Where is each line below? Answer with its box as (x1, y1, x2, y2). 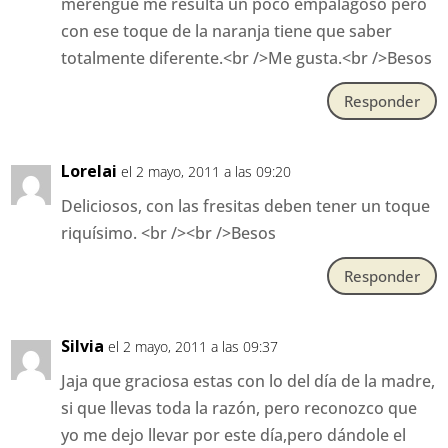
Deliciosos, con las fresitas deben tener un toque (61, 195, 431, 218)
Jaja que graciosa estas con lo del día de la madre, (61, 370, 436, 393)
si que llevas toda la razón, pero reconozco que (61, 397, 418, 420)
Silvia (61, 335, 105, 358)
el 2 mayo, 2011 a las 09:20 (121, 162, 292, 182)
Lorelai (61, 160, 118, 183)
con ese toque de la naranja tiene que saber (61, 20, 393, 43)
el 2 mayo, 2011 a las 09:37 (108, 337, 279, 357)
